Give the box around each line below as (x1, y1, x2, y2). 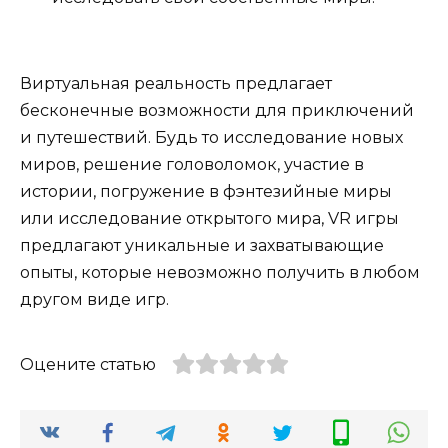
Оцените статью (20, 355, 156, 375)
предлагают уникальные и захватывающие (20, 236, 384, 256)
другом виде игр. (20, 290, 169, 310)
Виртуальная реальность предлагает (20, 74, 332, 94)
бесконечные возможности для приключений (20, 101, 414, 121)
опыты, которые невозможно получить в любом (20, 263, 420, 283)
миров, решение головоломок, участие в (20, 155, 364, 175)
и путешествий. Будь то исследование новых (20, 128, 403, 148)
